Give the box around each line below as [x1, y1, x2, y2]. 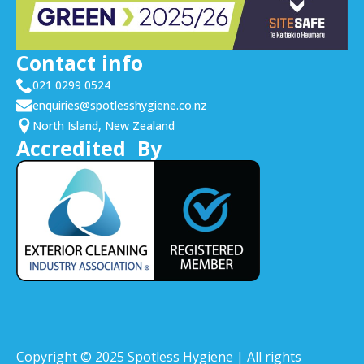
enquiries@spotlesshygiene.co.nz [32, 97, 207, 114]
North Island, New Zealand [32, 118, 175, 134]
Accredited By [16, 134, 162, 162]
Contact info [16, 49, 143, 77]
